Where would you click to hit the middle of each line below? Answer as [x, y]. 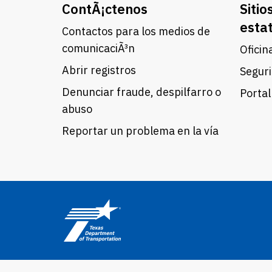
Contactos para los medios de [136, 31]
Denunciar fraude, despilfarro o [141, 92]
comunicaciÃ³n [98, 48]
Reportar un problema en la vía [140, 131]
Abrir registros [99, 70]
